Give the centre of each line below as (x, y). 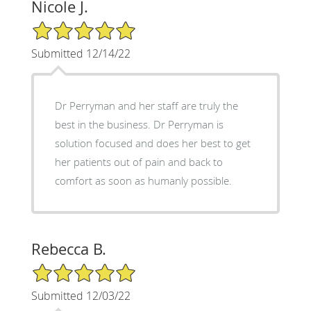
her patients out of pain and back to (138, 162)
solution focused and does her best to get (152, 143)
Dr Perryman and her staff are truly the (146, 106)
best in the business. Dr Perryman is (139, 125)
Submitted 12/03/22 (81, 296)
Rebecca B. (68, 249)
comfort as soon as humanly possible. (143, 181)
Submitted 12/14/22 (81, 54)
